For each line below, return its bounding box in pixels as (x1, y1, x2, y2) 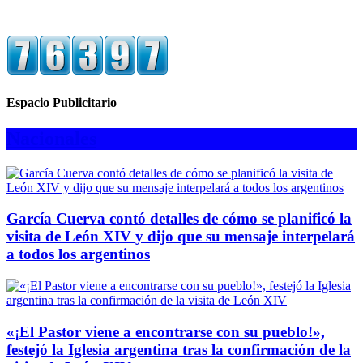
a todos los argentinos (6, 246, 150, 263)
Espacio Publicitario (6, 96, 117, 110)
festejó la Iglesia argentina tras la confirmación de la (6, 340, 351, 358)
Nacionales (6, 127, 96, 149)
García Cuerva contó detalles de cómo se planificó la (6, 210, 352, 228)
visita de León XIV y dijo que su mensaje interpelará (6, 228, 355, 246)
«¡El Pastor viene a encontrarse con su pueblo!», (6, 322, 325, 340)
